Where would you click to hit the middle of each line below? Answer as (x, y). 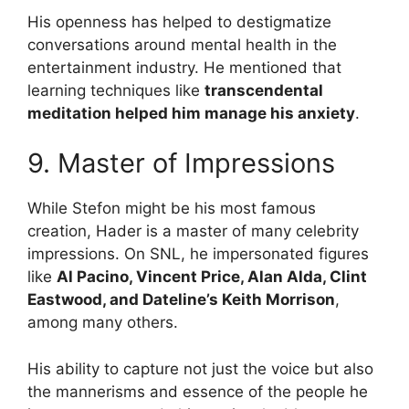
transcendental (264, 90)
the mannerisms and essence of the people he (198, 391)
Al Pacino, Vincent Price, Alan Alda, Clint (212, 277)
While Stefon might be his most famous (172, 209)
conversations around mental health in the (182, 44)
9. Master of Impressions (181, 163)
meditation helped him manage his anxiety (191, 113)
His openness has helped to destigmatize (179, 21)
